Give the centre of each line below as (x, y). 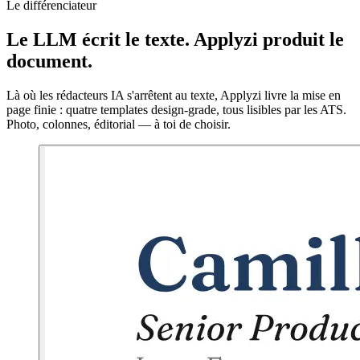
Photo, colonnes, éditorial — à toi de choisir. (119, 125)
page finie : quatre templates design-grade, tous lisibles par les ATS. (176, 110)
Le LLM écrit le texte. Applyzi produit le (175, 40)
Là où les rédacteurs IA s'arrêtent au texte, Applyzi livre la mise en (174, 96)
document (47, 61)
